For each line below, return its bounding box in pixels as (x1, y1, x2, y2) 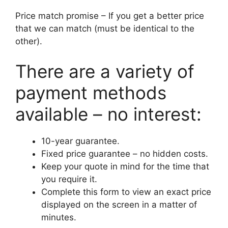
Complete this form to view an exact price (41, 187, 211, 197)
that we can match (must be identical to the (15, 23, 194, 34)
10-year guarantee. (41, 136, 120, 147)
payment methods (15, 82, 166, 104)
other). (15, 36, 42, 46)
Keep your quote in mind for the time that (41, 161, 209, 172)
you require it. (41, 174, 97, 185)
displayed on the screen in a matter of (41, 199, 197, 210)
